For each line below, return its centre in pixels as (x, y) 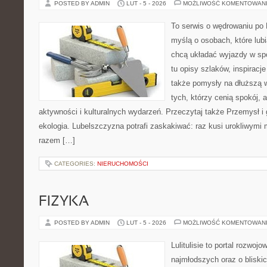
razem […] (57, 140)
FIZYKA (64, 202)
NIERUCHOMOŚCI (123, 164)
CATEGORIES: (76, 164)
